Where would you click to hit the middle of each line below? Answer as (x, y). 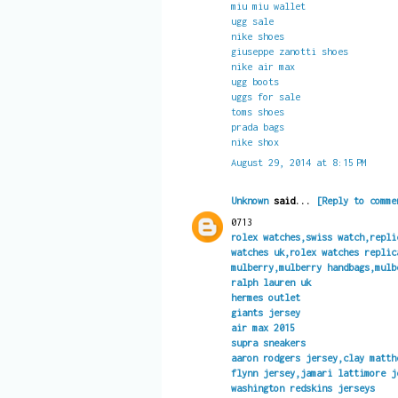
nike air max (263, 67)
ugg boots (255, 82)
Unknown (249, 201)
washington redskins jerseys (302, 387)
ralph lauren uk (271, 282)
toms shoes (257, 112)
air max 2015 (263, 327)
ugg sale (252, 21)
